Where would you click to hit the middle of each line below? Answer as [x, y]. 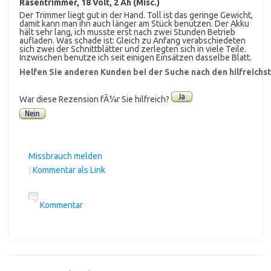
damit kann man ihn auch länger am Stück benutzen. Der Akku [134, 23]
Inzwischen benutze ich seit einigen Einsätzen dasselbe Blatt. [135, 57]
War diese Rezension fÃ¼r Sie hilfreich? [95, 99]
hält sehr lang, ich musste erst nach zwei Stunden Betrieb [127, 32]
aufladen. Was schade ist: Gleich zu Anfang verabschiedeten [132, 40]
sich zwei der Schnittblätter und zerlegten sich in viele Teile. [133, 49]
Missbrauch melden [65, 156]
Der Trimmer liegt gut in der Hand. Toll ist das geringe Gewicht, [136, 15]
